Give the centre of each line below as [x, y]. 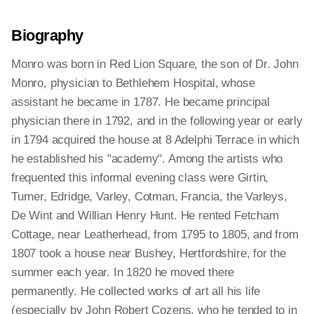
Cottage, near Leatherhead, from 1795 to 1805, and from [155, 234]
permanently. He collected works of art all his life [136, 291]
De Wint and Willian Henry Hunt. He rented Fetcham [145, 216]
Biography [48, 35]
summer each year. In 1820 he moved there [123, 272]
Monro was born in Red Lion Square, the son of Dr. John [155, 64]
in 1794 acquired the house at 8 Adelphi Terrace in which [155, 140]
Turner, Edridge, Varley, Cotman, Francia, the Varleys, [149, 197]
